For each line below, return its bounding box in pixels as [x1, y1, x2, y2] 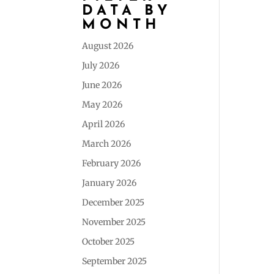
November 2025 [82, 217, 146, 228]
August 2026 [82, 40, 134, 51]
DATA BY [82, 4, 172, 18]
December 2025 [82, 197, 145, 208]
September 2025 [82, 256, 147, 267]
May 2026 [82, 99, 123, 110]
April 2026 [82, 119, 125, 130]
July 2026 [82, 60, 120, 71]
